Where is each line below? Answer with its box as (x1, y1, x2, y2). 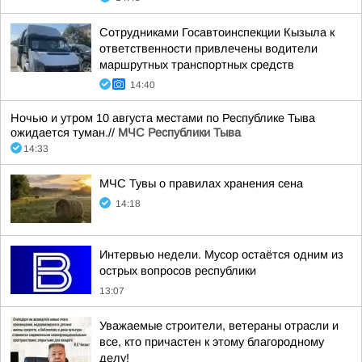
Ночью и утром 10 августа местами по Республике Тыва (11, 112, 315, 124)
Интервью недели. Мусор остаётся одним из (99, 248, 343, 261)
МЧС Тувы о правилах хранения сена (99, 177, 303, 190)
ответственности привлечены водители (99, 42, 318, 55)
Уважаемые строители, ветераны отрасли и (99, 319, 339, 332)
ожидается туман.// (11, 126, 118, 139)
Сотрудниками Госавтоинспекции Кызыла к (99, 26, 335, 39)
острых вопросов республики (99, 264, 256, 277)
